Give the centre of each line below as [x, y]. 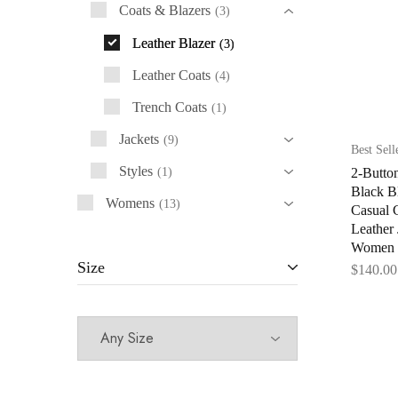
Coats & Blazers [165, 10]
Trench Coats [170, 107]
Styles [136, 171]
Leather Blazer [174, 43]
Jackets [139, 139]
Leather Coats [171, 75]
